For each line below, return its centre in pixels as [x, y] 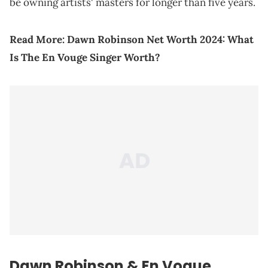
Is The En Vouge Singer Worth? [85, 58]
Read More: [38, 40]
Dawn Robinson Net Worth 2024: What [160, 40]
